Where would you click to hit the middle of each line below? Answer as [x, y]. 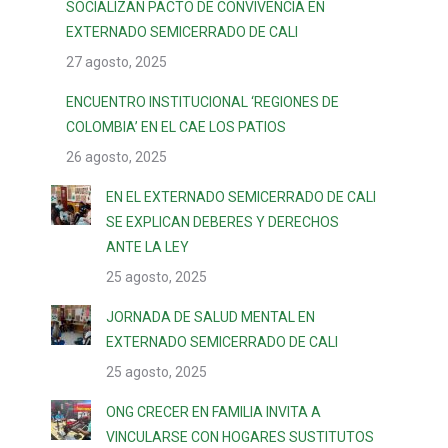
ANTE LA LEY [147, 247]
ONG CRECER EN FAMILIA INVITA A [213, 412]
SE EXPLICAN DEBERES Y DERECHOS [222, 222]
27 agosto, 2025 [116, 62]
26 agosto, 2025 [116, 157]
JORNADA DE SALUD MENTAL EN [210, 317]
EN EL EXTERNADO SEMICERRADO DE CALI [241, 197]
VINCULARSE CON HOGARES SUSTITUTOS [240, 437]
